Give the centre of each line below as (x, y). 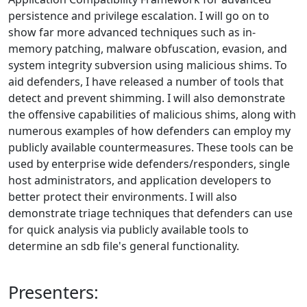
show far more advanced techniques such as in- (132, 32)
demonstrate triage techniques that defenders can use (150, 213)
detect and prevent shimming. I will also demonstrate (147, 98)
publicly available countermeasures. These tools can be (151, 147)
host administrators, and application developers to (140, 180)
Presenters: (53, 292)
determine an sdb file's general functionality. (124, 246)
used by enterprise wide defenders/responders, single (149, 164)
